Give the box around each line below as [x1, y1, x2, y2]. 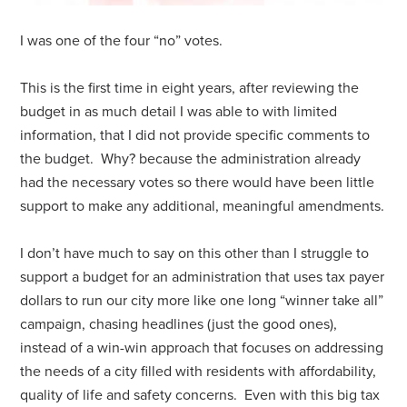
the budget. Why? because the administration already [20, 150, 362, 169]
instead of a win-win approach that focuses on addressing [20, 339, 384, 358]
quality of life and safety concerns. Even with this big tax [20, 386, 381, 405]
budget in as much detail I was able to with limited [20, 103, 338, 122]
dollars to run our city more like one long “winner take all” [20, 292, 384, 311]
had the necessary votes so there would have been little [20, 174, 375, 193]
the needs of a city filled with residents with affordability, [20, 362, 377, 382]
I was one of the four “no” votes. [20, 32, 231, 51]
